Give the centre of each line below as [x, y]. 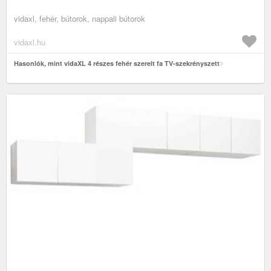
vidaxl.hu [30, 42]
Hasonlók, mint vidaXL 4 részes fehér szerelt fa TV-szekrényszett [117, 63]
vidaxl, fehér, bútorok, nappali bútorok [80, 18]
